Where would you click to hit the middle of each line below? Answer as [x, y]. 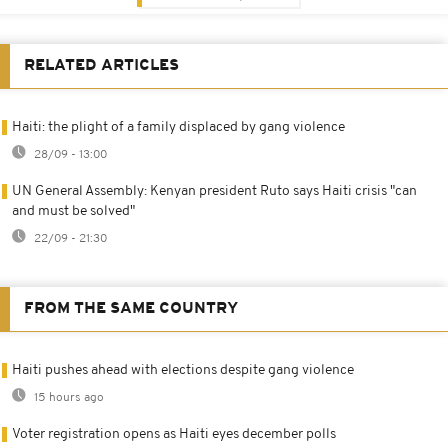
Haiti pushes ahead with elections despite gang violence [183, 370]
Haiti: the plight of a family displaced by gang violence [178, 127]
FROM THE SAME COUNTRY [131, 308]
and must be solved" [73, 211]
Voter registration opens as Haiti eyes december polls [174, 434]
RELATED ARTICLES [101, 65]
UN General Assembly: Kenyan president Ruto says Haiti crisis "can [214, 191]
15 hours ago [67, 397]
